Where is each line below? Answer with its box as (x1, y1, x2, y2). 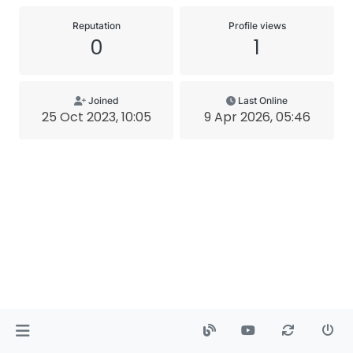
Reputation (72, 20, 121, 32)
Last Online (238, 95, 288, 106)
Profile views (228, 20, 286, 32)
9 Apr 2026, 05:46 (203, 108, 310, 126)
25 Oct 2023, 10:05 (41, 108, 151, 126)
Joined (87, 95, 119, 106)
